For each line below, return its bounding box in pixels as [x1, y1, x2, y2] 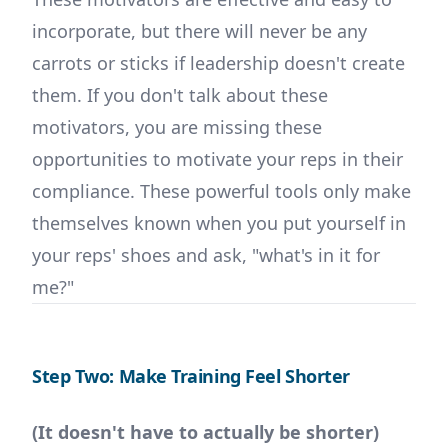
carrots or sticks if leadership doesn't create [32, 51, 405, 76]
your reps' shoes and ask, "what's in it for [32, 243, 380, 268]
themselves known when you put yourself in [32, 211, 406, 236]
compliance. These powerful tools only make [32, 179, 411, 204]
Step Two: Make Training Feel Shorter [32, 364, 350, 389]
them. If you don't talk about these [32, 83, 328, 108]
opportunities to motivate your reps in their [32, 147, 403, 172]
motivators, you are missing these [32, 115, 322, 140]
